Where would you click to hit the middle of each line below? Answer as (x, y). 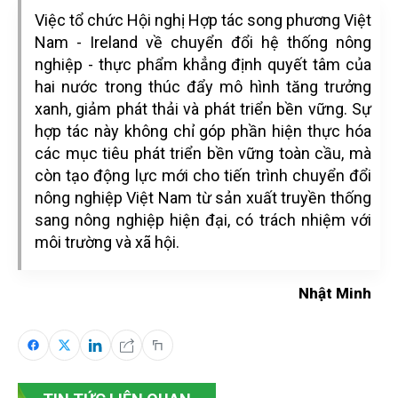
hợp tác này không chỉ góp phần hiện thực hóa (203, 131)
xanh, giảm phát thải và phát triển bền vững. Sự (203, 109)
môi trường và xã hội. (107, 242)
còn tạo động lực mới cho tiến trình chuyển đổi (203, 175)
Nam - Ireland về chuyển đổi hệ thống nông (203, 42)
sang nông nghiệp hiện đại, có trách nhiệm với (203, 220)
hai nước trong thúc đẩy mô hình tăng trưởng (203, 87)
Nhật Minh (335, 293)
